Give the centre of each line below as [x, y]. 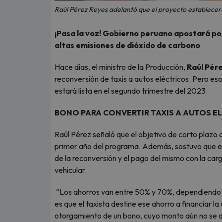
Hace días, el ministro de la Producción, [121, 67]
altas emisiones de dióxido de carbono [127, 45]
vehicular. [71, 170]
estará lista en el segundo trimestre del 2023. [133, 91]
